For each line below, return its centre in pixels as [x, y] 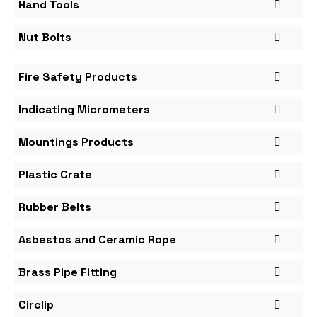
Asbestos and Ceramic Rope [97, 239]
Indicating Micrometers [84, 109]
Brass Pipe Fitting [68, 272]
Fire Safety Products [78, 76]
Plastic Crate [55, 174]
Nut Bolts [45, 37]
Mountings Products [76, 142]
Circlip [36, 304]
